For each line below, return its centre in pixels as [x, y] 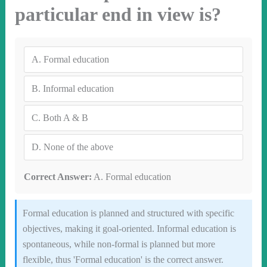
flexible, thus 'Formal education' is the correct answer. [123, 260]
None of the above [78, 147]
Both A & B [65, 118]
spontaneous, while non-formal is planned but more [119, 244]
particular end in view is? [118, 14]
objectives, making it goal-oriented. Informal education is [129, 229]
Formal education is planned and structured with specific [128, 213]
